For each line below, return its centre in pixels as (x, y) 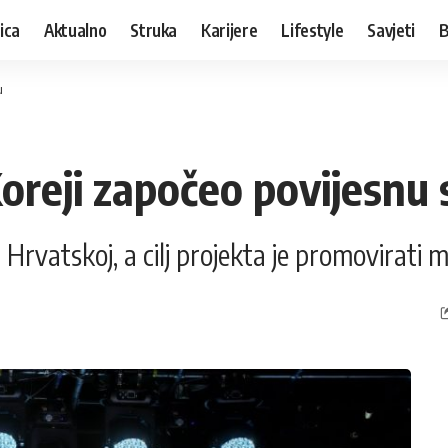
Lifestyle (312, 29)
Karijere (229, 29)
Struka (154, 29)
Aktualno (75, 29)
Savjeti (391, 29)
